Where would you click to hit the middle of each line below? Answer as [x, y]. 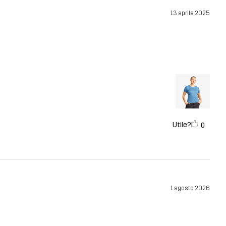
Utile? [182, 125]
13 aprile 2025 [190, 13]
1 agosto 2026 [190, 188]
